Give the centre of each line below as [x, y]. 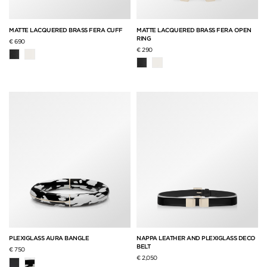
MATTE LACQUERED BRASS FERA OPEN [194, 30]
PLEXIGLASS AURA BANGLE [49, 238]
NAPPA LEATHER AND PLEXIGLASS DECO [196, 238]
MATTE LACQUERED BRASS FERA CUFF [66, 30]
